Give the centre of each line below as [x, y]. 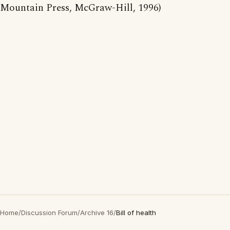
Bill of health [136, 213]
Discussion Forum [49, 213]
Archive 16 [97, 213]
